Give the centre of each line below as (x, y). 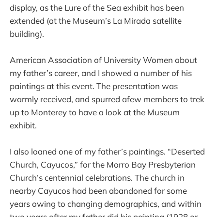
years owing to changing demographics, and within (106, 204)
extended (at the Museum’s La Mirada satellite (96, 20)
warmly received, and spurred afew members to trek (107, 99)
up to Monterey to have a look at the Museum (95, 112)
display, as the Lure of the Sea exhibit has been (97, 7)
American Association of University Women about (103, 60)
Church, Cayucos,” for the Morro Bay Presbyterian (103, 165)
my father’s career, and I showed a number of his (101, 73)
